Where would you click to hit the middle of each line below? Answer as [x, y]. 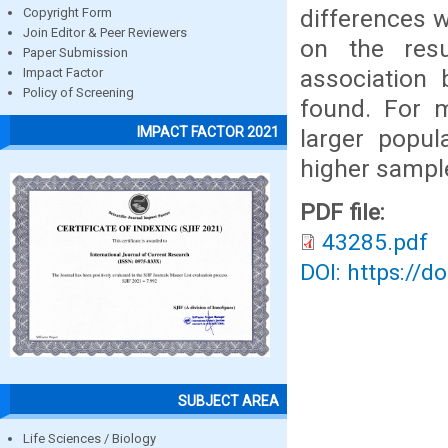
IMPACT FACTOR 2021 [208, 131]
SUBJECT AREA [228, 400]
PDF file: [345, 212]
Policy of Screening [78, 93]
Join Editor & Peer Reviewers [105, 33]
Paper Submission [75, 53]
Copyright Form [67, 13]
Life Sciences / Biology [89, 438]
